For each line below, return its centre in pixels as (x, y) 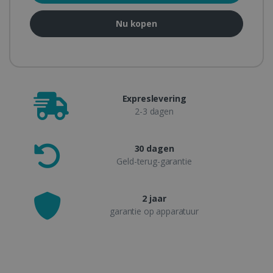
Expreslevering (154, 99)
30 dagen (154, 149)
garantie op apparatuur (154, 211)
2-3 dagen (154, 112)
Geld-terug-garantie (154, 161)
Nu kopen (136, 24)
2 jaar (154, 199)
